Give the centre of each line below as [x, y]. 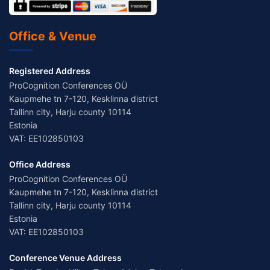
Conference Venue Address [65, 258]
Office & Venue [53, 36]
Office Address [40, 165]
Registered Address [50, 71]
